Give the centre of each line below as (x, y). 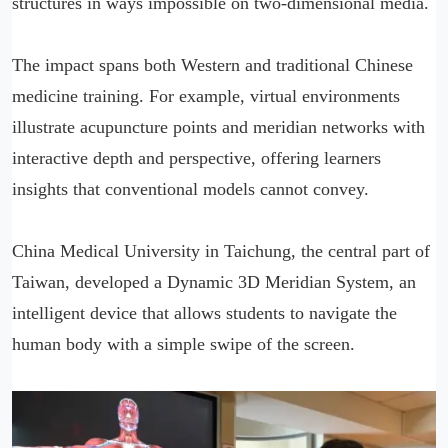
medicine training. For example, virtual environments (206, 95)
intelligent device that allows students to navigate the (204, 312)
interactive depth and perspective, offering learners (196, 157)
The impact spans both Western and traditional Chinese (212, 64)
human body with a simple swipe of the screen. (183, 343)
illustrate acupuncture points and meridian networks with (218, 126)
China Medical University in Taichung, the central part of (221, 250)
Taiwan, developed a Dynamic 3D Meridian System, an (214, 281)
